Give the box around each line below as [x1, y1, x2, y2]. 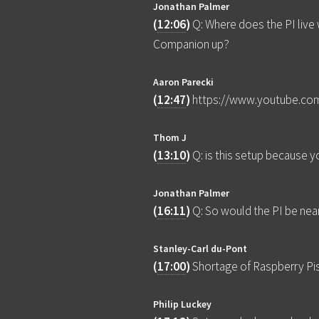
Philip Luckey [153, 298, 212, 311]
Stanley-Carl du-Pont [153, 242, 248, 256]
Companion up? [153, 36, 230, 53]
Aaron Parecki [153, 75, 214, 89]
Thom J [153, 131, 187, 145]
